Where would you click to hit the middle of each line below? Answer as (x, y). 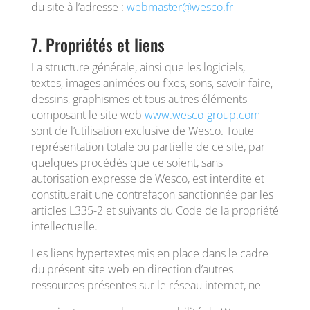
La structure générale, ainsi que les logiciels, (138, 67)
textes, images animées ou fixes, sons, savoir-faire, (152, 83)
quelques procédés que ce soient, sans (127, 163)
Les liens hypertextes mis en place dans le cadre (149, 253)
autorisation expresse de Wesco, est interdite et (147, 179)
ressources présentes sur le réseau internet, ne (146, 285)
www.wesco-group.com (202, 115)
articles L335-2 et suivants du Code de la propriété (155, 210)
